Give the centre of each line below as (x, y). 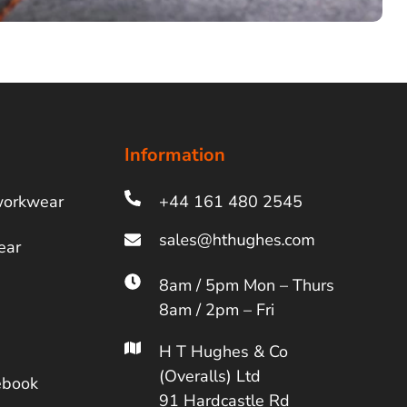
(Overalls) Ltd (209, 377)
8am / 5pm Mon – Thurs (246, 286)
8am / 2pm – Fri (216, 310)
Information (175, 154)
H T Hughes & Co (223, 352)
